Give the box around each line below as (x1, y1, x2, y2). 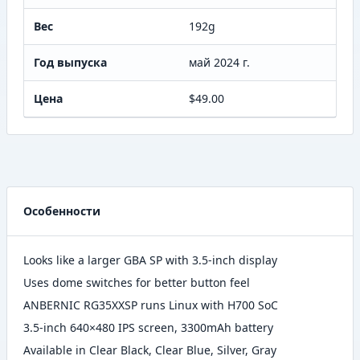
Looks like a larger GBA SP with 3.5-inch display (23, 252, 277, 268)
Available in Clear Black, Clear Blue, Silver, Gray (23, 342, 276, 358)
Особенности (23, 203, 100, 219)
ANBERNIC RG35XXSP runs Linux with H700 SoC (23, 297, 278, 313)
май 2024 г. (189, 55, 250, 71)
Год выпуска (34, 55, 107, 71)
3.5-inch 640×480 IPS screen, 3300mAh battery (23, 320, 273, 336)
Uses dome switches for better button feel (23, 275, 250, 291)
